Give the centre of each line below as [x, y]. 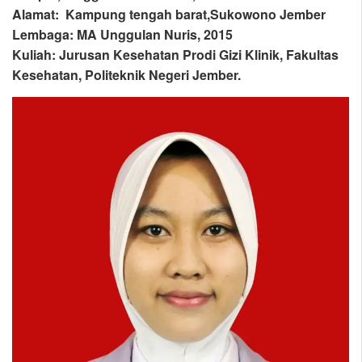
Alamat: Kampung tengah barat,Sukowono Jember [169, 15]
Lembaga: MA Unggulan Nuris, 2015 [122, 35]
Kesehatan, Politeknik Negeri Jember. [126, 75]
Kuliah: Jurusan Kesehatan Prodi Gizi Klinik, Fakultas [175, 55]
